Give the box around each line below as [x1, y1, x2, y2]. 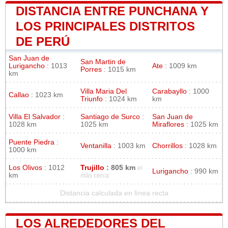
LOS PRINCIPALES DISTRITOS [16, 19, 195, 33]
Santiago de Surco [80, 112, 140, 121]
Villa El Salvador [9, 112, 61, 121]
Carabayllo [152, 87, 187, 95]
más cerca [80, 172, 109, 179]
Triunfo [80, 95, 103, 103]
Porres [80, 65, 102, 73]
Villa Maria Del [80, 87, 127, 95]
